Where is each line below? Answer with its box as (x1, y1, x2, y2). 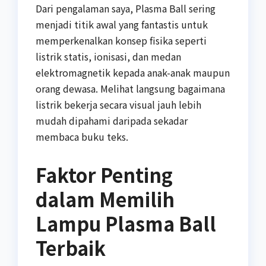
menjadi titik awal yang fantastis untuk (36, 17, 208, 31)
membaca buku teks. (36, 129, 128, 144)
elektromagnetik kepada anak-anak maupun (36, 65, 230, 80)
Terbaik (36, 233, 106, 261)
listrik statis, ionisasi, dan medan (36, 49, 181, 64)
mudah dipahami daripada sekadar (36, 113, 188, 128)
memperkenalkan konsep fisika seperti (36, 33, 207, 47)
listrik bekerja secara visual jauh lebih (36, 97, 201, 112)
